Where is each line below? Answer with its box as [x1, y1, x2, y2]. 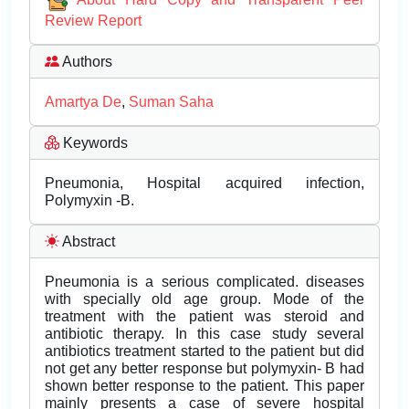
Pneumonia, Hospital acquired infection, [45, 175, 364, 192]
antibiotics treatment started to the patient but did [45, 343, 364, 360]
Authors [59, 54, 112, 70]
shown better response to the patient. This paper [45, 378, 364, 394]
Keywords [59, 135, 128, 152]
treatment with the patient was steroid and [45, 309, 364, 325]
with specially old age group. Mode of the [45, 291, 364, 308]
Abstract [59, 234, 115, 250]
